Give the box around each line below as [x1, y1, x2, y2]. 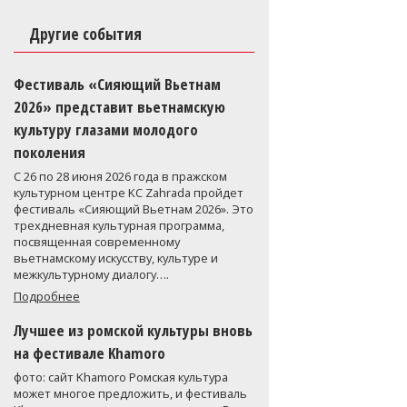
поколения [13, 141, 85, 163]
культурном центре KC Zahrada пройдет [13, 184, 243, 201]
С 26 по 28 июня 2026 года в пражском [13, 168, 227, 184]
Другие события [29, 22, 143, 45]
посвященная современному [13, 233, 180, 250]
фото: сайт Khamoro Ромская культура [13, 368, 228, 385]
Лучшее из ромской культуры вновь [13, 319, 253, 341]
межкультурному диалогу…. [13, 266, 169, 283]
